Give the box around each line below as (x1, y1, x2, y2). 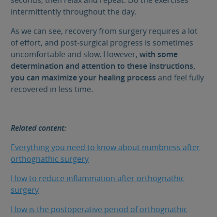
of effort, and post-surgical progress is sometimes (11, 37, 194, 48)
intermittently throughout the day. (11, 6, 137, 17)
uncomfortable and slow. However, (11, 49, 138, 60)
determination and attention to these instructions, (11, 61, 196, 71)
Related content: (11, 123, 67, 134)
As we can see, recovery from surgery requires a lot (11, 26, 198, 36)
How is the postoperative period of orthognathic (11, 204, 188, 215)
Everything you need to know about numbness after (11, 142, 201, 153)
